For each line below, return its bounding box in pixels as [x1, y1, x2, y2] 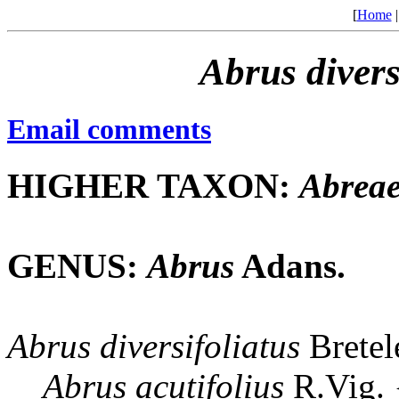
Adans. [234, 247, 346, 286]
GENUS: [7, 247, 147, 286]
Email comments [7, 113, 211, 146]
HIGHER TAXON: [7, 167, 299, 206]
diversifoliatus [100, 327, 300, 366]
